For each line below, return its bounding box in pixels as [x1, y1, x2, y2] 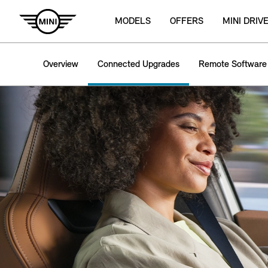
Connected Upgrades [98, 59, 179, 69]
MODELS [115, 16, 151, 26]
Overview [43, 59, 78, 69]
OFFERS [170, 16, 203, 26]
